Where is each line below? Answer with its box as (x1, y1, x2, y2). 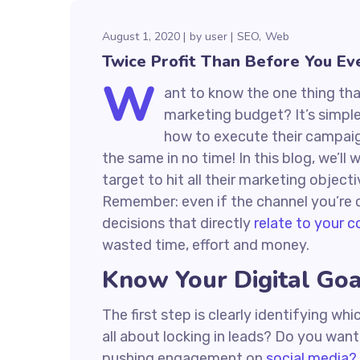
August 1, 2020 (102, 29, 180, 44)
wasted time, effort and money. (102, 236, 309, 254)
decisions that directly (102, 215, 254, 232)
